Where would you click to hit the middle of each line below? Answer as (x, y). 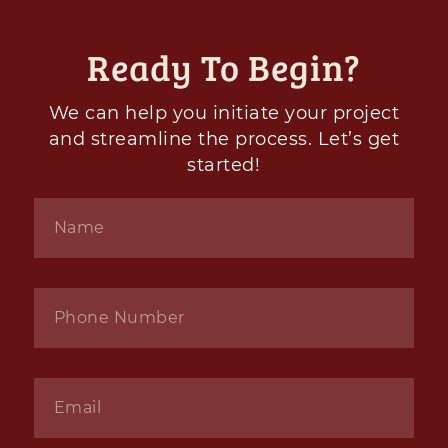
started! (224, 165)
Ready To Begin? (223, 67)
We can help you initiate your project (224, 113)
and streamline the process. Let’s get (224, 139)
